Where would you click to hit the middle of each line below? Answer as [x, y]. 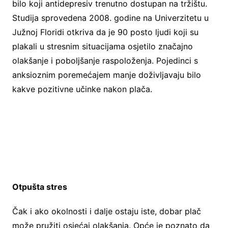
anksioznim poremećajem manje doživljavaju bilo [106, 75]
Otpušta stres [39, 187]
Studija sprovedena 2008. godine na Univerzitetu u [110, 18]
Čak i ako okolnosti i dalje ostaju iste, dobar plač [106, 211]
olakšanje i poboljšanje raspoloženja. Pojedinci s [105, 61]
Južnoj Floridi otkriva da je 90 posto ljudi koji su [105, 32]
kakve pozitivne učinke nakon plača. [82, 89]
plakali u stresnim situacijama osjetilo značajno [102, 47]
